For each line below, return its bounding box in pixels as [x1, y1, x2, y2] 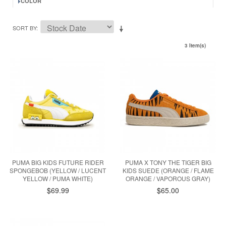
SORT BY [13, 24, 36, 32]
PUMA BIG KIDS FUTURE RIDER [12, 158, 104, 167]
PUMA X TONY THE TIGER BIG [125, 158, 211, 167]
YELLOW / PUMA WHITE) [23, 174, 93, 183]
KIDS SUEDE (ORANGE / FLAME [122, 166, 214, 175]
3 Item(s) [185, 42, 206, 49]
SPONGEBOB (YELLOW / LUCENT [10, 166, 106, 175]
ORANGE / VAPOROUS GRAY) [126, 174, 211, 183]
